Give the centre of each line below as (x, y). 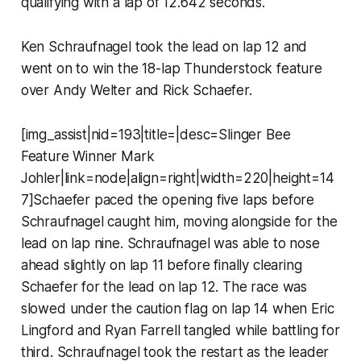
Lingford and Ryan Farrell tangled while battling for (180, 330)
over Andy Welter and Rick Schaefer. (136, 90)
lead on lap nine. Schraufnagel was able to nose (170, 243)
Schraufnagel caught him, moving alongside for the (179, 221)
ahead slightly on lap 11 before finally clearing (161, 265)
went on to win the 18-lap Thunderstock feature (171, 68)
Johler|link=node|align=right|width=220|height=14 (177, 178)
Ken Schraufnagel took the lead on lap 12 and (164, 46)
